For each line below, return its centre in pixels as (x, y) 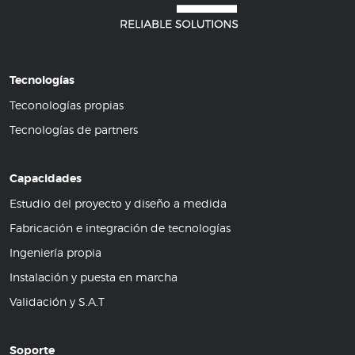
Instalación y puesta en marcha (94, 277)
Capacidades (46, 178)
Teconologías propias (67, 105)
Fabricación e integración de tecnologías (120, 227)
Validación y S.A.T (57, 301)
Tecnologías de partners (74, 129)
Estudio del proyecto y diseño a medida (118, 203)
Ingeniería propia (55, 252)
